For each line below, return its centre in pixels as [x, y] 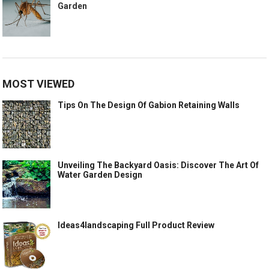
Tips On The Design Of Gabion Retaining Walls [149, 105]
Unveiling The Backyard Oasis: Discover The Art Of [159, 165]
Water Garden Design [100, 175]
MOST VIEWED [39, 84]
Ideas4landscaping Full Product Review [136, 225]
